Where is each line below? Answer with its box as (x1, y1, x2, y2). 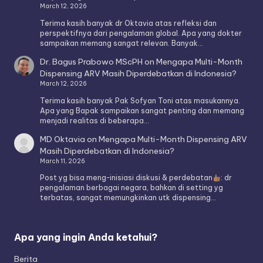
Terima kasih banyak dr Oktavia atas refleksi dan (40, 19, 217, 28)
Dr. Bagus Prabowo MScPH (40, 56, 143, 67)
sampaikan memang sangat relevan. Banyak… (40, 39, 203, 48)
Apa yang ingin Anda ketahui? (14, 231, 157, 244)
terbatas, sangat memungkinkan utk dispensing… (40, 193, 216, 203)
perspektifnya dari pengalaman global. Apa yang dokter (40, 29, 242, 38)
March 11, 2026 (40, 157, 86, 165)
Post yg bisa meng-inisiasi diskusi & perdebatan (40, 173, 213, 183)
